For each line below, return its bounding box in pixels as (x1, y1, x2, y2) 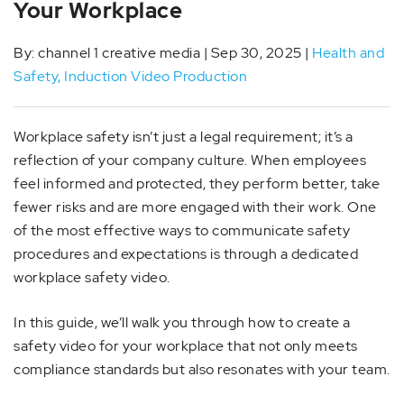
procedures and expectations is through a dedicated (14, 244, 358, 263)
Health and (312, 43, 384, 62)
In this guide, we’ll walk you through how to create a (14, 313, 351, 332)
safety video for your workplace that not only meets (14, 336, 358, 355)
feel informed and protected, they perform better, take (14, 174, 380, 193)
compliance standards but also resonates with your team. (14, 360, 390, 379)
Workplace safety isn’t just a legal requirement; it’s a (14, 127, 353, 146)
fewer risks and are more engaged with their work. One (14, 197, 377, 216)
